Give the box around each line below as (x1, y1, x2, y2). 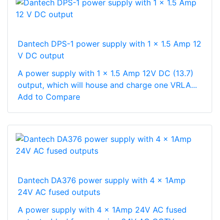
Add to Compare (18, 91, 80, 102)
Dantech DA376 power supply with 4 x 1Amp (18, 175, 186, 185)
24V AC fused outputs (18, 187, 100, 197)
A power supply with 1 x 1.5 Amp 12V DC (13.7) (18, 68, 193, 78)
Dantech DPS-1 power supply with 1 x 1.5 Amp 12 (18, 38, 201, 49)
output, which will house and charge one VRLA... (18, 80, 197, 90)
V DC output (18, 50, 64, 60)
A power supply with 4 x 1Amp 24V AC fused (18, 204, 187, 215)
